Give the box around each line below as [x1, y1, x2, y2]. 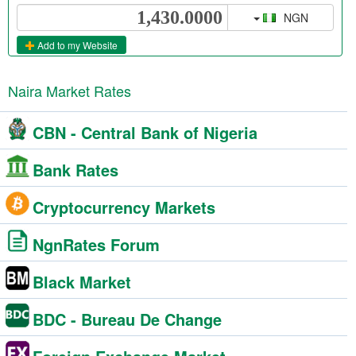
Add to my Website [35, 38, 118, 52]
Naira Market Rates [8, 80, 131, 101]
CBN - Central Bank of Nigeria [33, 121, 257, 144]
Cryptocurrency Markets [33, 195, 215, 219]
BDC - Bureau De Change [33, 308, 222, 331]
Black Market [33, 270, 131, 293]
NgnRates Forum [33, 233, 160, 256]
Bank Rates [33, 158, 118, 181]
